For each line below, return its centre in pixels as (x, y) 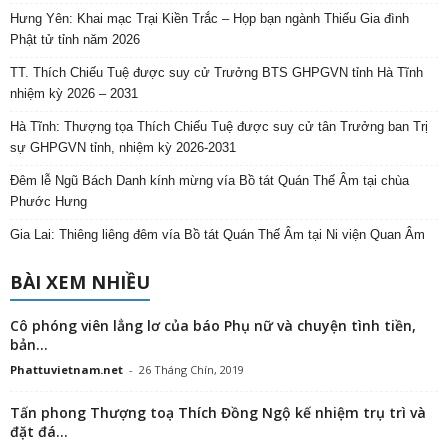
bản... (29, 345)
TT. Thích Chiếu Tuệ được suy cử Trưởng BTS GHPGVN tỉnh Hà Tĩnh (216, 73)
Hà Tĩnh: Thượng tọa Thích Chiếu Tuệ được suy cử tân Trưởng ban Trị (219, 127)
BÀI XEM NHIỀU (80, 282)
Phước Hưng (48, 202)
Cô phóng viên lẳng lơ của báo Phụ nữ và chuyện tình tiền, (213, 326)
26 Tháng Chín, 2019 (191, 370)
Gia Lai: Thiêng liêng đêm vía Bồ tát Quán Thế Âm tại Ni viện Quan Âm (217, 235)
